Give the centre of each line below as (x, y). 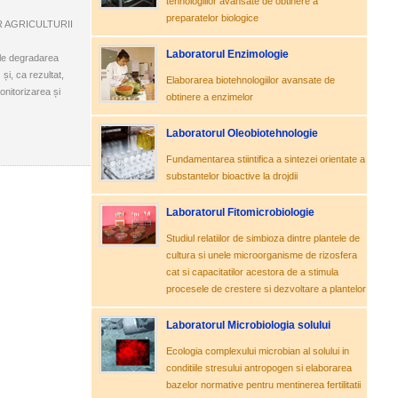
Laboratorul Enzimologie (227, 54)
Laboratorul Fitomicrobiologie (240, 212)
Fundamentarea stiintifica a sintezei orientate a (266, 159)
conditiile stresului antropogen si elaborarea (259, 368)
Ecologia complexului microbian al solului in (258, 351)
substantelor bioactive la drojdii (232, 176)
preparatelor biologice (212, 18)
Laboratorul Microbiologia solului (248, 325)
